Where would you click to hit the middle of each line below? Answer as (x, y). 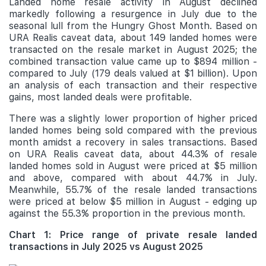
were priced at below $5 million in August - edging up (133, 202)
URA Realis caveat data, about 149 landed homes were (133, 38)
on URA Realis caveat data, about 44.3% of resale (133, 154)
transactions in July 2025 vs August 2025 (106, 247)
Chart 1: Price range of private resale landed (133, 235)
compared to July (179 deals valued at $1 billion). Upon (133, 73)
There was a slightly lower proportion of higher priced (133, 118)
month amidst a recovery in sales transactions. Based (133, 142)
